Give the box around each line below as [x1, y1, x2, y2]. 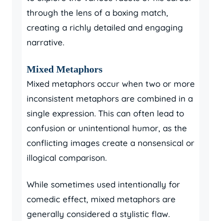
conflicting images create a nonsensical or [27, 138, 194, 148]
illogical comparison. [27, 152, 107, 163]
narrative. [27, 37, 64, 47]
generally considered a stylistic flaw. [27, 209, 170, 219]
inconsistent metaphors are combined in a [27, 93, 193, 104]
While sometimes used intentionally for [27, 179, 180, 189]
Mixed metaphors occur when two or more [27, 78, 195, 89]
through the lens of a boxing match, [27, 7, 168, 18]
